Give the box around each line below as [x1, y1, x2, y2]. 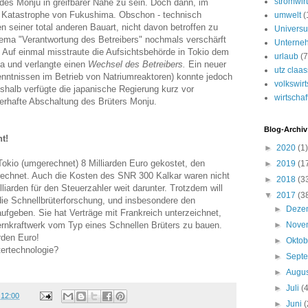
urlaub [274, 52, 298, 61]
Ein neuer [186, 58, 226, 69]
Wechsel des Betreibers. [88, 58, 186, 69]
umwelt [274, 10, 301, 20]
